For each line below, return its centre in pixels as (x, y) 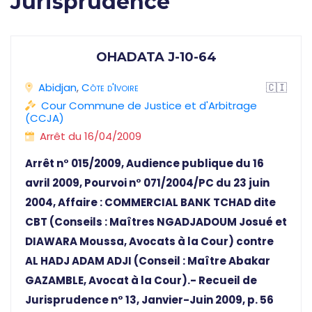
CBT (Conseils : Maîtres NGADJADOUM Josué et (156, 222)
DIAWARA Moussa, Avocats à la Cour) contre (149, 242)
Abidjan (57, 88)
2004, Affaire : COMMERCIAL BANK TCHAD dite (150, 203)
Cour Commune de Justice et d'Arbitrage (149, 106)
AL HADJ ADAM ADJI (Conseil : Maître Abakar (148, 261)
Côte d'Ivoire (110, 88)
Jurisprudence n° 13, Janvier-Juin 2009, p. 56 (149, 300)
